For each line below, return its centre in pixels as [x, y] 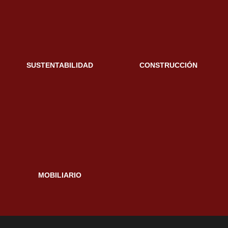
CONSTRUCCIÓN [168, 65]
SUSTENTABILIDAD [60, 65]
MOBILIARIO [60, 175]
